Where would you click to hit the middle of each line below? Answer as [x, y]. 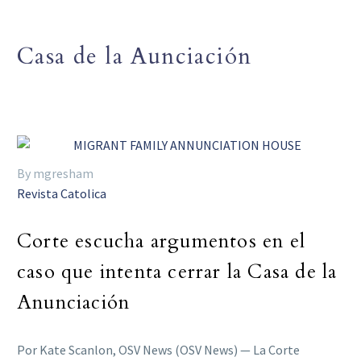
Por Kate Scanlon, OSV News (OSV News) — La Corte [158, 349]
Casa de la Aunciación [135, 56]
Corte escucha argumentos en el [162, 241]
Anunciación [74, 302]
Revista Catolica [62, 194]
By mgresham [55, 174]
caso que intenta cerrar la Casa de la [177, 272]
